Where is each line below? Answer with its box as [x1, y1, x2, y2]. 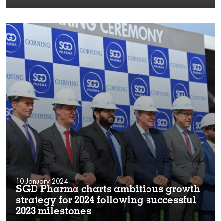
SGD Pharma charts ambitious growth [16, 185, 200, 195]
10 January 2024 [16, 176, 68, 185]
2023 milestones [16, 207, 91, 217]
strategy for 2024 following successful [16, 196, 196, 206]
